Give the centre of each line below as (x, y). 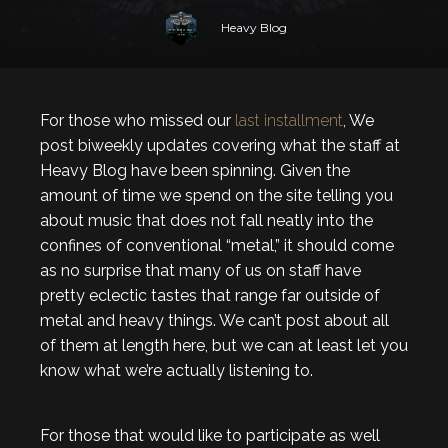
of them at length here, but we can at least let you (224, 345)
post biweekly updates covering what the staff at (220, 145)
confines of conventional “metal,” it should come (217, 245)
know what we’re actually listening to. (176, 370)
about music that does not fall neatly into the (206, 220)
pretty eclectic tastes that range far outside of (210, 295)
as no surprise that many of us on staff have (200, 270)
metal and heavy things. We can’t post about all (214, 320)
